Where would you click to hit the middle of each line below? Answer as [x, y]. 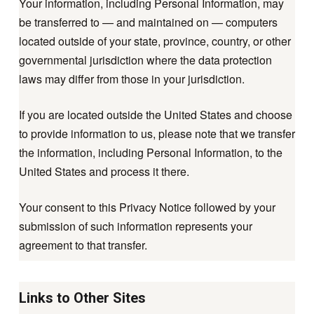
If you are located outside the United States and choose [155, 115]
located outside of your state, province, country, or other [155, 41]
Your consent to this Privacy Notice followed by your [147, 207]
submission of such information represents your [135, 226]
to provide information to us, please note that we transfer [157, 134]
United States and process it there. [104, 172]
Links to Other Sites [82, 298]
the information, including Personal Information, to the [150, 153]
